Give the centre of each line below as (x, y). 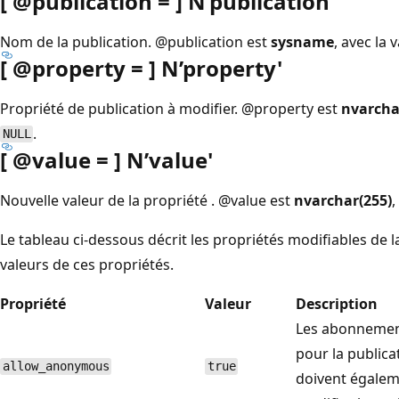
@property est (291, 108)
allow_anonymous (56, 366)
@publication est (213, 41)
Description (337, 303)
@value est (256, 200)
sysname (302, 41)
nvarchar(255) (343, 200)
